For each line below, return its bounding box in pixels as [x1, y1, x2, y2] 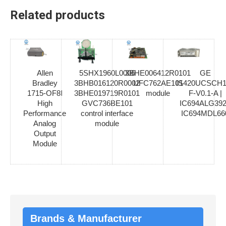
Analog [33, 119, 56, 128]
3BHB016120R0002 [74, 79, 140, 87]
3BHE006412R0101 [125, 69, 191, 77]
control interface [81, 109, 133, 118]
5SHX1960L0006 [79, 69, 135, 77]
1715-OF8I [27, 89, 63, 97]
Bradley [32, 79, 58, 87]
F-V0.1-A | [188, 89, 222, 97]
